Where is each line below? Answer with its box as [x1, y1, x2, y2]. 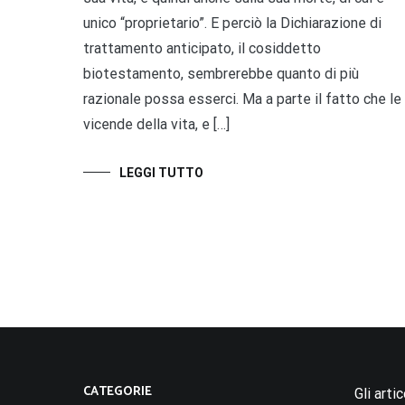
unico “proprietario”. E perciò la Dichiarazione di [83, 14, 381, 33]
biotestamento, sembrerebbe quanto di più [83, 65, 359, 83]
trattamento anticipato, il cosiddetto [83, 40, 321, 58]
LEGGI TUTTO [119, 165, 203, 181]
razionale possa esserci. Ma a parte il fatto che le [83, 90, 401, 108]
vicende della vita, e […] [83, 116, 230, 134]
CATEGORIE [83, 381, 152, 403]
